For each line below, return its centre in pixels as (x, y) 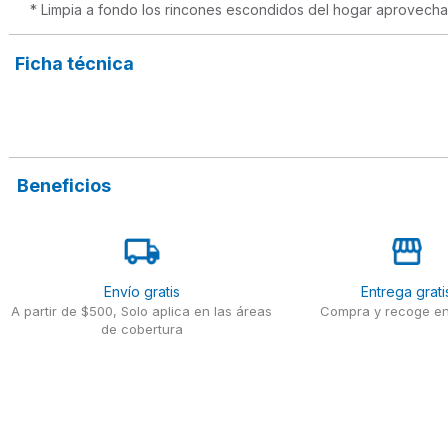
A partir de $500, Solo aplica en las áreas (142, 310)
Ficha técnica (75, 64)
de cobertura (141, 328)
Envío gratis (141, 291)
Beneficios (64, 186)
